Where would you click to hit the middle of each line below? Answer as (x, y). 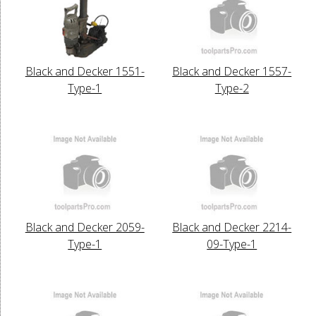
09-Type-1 (232, 244)
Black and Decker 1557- (232, 71)
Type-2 (232, 88)
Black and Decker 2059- (85, 227)
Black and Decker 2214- (232, 227)
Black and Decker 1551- (85, 71)
